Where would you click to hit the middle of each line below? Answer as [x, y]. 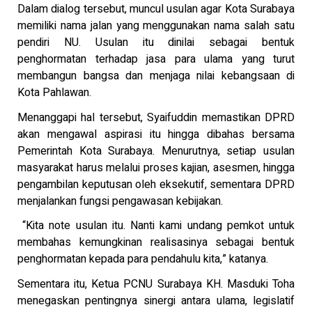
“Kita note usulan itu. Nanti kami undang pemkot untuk [156, 226]
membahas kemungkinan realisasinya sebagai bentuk [156, 243]
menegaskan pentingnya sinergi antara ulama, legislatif [156, 301]
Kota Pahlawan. [54, 93]
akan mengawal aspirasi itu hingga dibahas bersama [156, 134]
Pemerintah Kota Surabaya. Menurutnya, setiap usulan [156, 151]
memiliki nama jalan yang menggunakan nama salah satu [156, 26]
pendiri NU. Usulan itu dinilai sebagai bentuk [156, 43]
